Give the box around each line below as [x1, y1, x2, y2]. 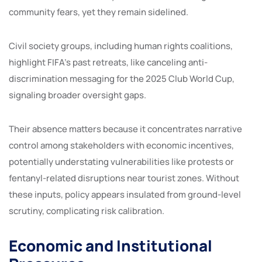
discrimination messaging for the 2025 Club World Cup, [9, 72, 235, 85]
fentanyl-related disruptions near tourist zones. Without [9, 171, 239, 184]
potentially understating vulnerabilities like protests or [9, 155, 234, 168]
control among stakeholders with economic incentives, [9, 139, 234, 151]
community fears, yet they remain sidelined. [9, 5, 188, 18]
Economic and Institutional [9, 235, 212, 256]
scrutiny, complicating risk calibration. [9, 204, 164, 217]
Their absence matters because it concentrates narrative [9, 122, 242, 135]
